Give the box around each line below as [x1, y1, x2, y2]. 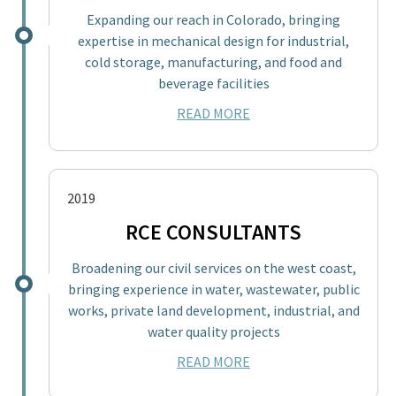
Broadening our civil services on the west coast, [71, 258, 356, 277]
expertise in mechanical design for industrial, [78, 31, 349, 49]
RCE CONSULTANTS [126, 217, 301, 246]
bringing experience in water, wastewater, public [67, 279, 360, 298]
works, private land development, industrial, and [67, 301, 360, 319]
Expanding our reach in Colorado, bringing [87, 10, 340, 28]
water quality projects [147, 322, 280, 340]
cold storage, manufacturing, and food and [85, 52, 342, 71]
